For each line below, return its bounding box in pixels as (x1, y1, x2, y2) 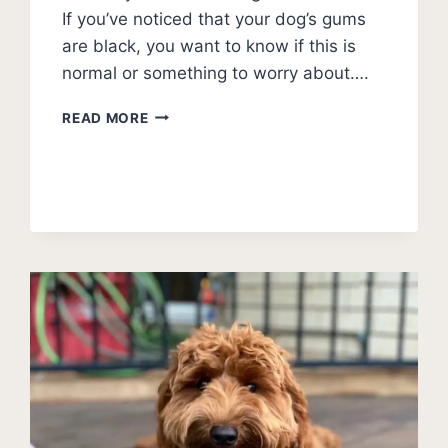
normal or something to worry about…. (62, 62, 370, 83)
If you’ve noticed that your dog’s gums (62, 8, 367, 29)
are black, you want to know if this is (62, 35, 357, 56)
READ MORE (62, 109, 149, 126)
